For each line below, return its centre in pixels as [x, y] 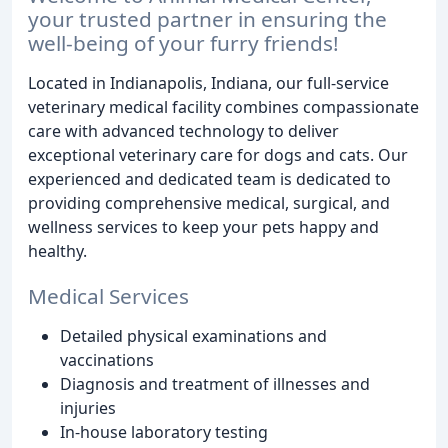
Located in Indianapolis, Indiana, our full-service [208, 82]
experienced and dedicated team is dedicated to [209, 178]
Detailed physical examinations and [193, 335]
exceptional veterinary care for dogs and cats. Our [218, 154]
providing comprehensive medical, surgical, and [209, 202]
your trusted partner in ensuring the [207, 18]
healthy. [57, 250]
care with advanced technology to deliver [183, 130]
